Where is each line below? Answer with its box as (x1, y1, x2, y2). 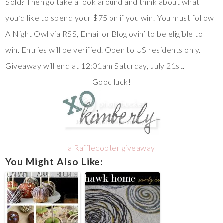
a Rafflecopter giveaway (68, 142, 155, 152)
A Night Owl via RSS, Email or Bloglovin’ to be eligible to (5, 29, 203, 39)
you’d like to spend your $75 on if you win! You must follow (5, 13, 214, 23)
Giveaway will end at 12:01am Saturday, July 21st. (5, 61, 185, 71)
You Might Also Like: (5, 155, 104, 167)
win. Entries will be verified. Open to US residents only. (5, 45, 201, 55)
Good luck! (92, 77, 131, 87)
